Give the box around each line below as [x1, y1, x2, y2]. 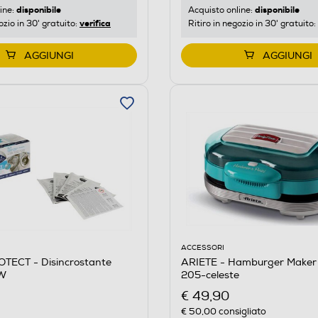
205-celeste [180, 268, 239, 281]
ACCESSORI [180, 243, 224, 252]
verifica [79, 17, 111, 29]
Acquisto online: [187, 4, 255, 16]
